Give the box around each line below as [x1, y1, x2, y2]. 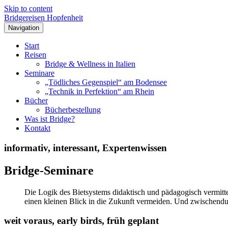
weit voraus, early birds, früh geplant [4, 215, 159, 226]
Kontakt [24, 124, 50, 132]
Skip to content [4, 4, 52, 13]
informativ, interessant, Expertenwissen [4, 142, 167, 153]
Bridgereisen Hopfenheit [4, 13, 83, 22]
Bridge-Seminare [4, 163, 94, 177]
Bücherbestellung [45, 105, 101, 114]
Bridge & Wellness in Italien [45, 60, 135, 68]
